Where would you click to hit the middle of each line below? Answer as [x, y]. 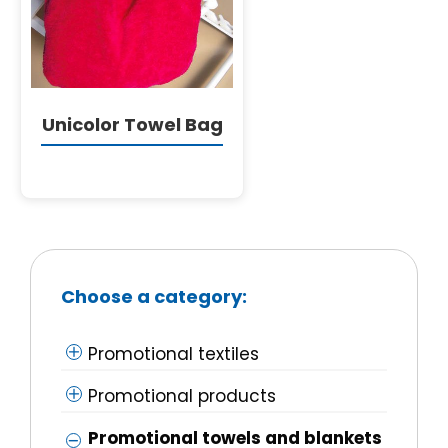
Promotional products [182, 396]
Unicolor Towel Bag [132, 125]
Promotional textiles [173, 354]
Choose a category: [154, 297]
